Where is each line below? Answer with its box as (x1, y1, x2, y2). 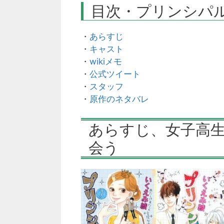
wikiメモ (89, 56, 122, 66)
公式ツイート (89, 68, 140, 79)
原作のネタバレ (89, 93, 149, 104)
